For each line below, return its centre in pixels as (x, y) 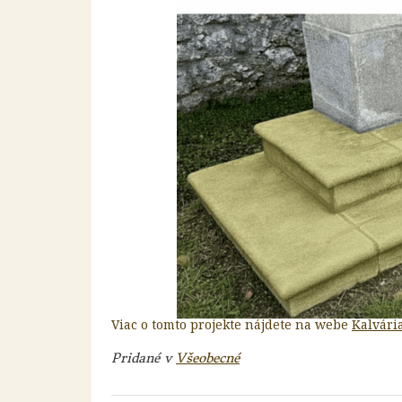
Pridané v (144, 358)
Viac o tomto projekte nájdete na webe (232, 325)
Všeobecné (208, 358)
